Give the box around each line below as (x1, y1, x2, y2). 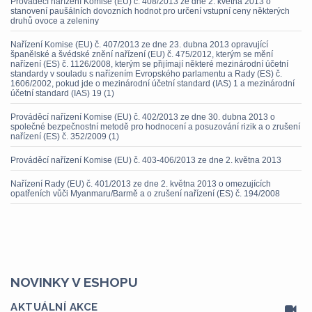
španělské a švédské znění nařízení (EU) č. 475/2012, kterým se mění (10, 49, 273, 59)
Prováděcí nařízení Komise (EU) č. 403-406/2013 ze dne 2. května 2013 (10, 155, 281, 165)
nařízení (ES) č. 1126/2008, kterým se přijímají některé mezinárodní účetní (10, 59, 288, 69)
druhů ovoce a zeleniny (10, 16, 99, 26)
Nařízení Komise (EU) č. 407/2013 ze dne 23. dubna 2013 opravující (10, 40, 268, 49)
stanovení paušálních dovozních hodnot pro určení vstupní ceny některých (10, 6, 290, 16)
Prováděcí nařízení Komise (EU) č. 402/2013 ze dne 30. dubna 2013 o (10, 112, 275, 122)
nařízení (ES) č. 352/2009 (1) (10, 132, 119, 141)
